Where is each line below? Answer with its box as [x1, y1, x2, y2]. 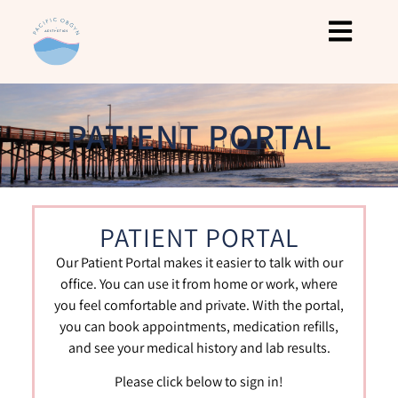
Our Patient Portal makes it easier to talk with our [55, 252, 343, 272]
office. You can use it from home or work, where [60, 274, 338, 293]
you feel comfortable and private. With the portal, [54, 295, 344, 314]
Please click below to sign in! [115, 372, 283, 392]
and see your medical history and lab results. [68, 338, 330, 357]
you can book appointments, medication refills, [60, 316, 338, 336]
